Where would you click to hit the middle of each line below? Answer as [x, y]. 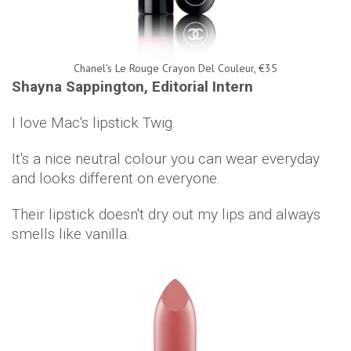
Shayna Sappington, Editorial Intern [134, 87]
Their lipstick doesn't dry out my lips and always [166, 215]
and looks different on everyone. [116, 179]
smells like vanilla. [73, 234]
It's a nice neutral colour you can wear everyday [166, 159]
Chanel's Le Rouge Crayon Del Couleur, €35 [175, 69]
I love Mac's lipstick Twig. [94, 123]
